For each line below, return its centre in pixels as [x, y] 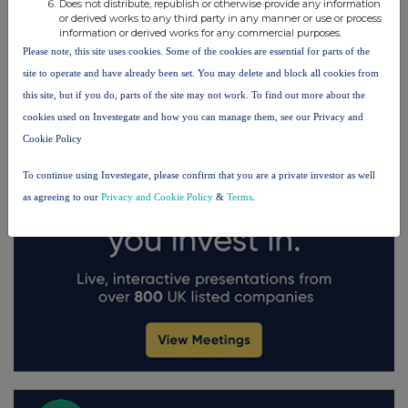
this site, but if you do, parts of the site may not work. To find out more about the [194, 94]
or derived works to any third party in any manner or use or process [220, 18]
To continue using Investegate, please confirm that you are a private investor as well [199, 174]
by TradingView [240, 10]
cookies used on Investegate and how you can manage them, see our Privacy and [193, 116]
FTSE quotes [158, 10]
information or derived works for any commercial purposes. [200, 32]
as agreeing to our [62, 196]
